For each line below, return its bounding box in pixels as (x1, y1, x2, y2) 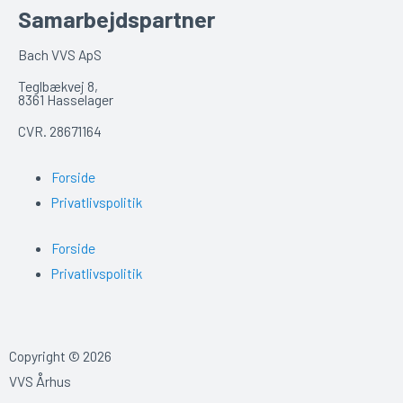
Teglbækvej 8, (18, 77, 98, 95)
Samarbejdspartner (18, 4, 215, 33)
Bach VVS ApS (18, 46, 102, 64)
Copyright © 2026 (9, 346, 112, 364)
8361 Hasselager (18, 91, 113, 109)
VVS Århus (9, 372, 71, 390)
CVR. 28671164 (18, 122, 102, 140)
